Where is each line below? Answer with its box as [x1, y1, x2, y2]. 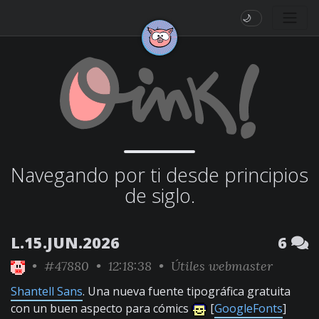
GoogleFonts [214, 300, 283, 316]
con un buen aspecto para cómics [11, 300, 192, 316]
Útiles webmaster [171, 258, 273, 274]
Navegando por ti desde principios [11, 162, 308, 188]
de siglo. [124, 182, 195, 209]
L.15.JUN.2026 [11, 232, 120, 253]
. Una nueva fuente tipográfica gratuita [83, 283, 291, 299]
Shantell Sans [11, 283, 83, 299]
